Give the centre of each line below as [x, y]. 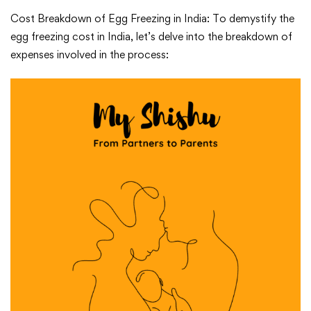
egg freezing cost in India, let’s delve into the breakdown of [151, 37]
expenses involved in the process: [90, 55]
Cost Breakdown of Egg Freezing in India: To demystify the [152, 19]
